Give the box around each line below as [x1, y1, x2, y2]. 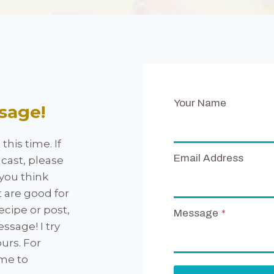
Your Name [174, 97, 226, 109]
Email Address [174, 152, 243, 164]
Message [174, 207, 218, 219]
